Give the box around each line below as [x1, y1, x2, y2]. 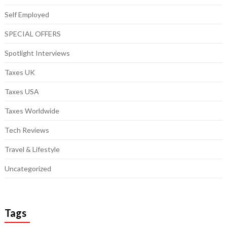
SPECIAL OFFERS [4, 29, 61, 39]
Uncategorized [4, 164, 51, 173]
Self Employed [4, 10, 49, 19]
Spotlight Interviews [4, 49, 70, 58]
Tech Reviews [4, 126, 49, 135]
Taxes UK [4, 68, 35, 77]
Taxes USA [4, 87, 39, 96]
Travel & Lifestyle [4, 145, 60, 154]
